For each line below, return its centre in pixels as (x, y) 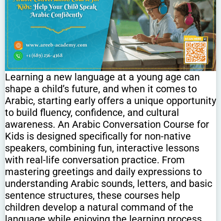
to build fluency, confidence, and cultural (92, 112)
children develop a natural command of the (99, 207)
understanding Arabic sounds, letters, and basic (109, 183)
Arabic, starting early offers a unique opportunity (110, 100)
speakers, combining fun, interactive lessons (102, 148)
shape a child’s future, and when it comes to (101, 89)
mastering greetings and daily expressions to (103, 171)
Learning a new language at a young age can (102, 77)
